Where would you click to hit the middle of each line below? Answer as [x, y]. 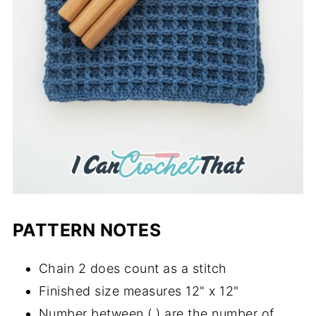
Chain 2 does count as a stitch [133, 269]
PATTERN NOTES [87, 230]
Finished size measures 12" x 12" [139, 291]
